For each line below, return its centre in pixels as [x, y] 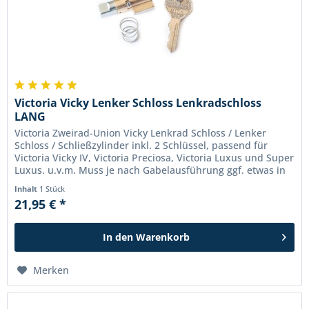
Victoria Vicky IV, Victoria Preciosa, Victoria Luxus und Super [154, 157]
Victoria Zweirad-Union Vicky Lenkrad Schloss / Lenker [141, 132]
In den [118, 237]
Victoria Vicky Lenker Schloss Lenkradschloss [138, 102]
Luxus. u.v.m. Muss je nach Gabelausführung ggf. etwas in [150, 170]
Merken [51, 270]
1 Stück [52, 188]
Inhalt [27, 188]
